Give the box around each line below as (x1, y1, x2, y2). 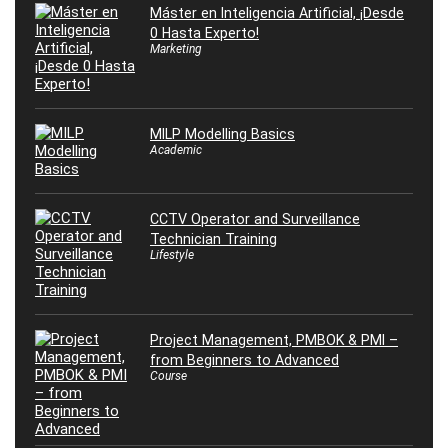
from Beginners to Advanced (150, 352, 339, 369)
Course (150, 369, 187, 384)
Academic (150, 143, 202, 158)
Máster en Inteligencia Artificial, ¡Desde (150, 5, 404, 22)
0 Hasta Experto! (150, 25, 259, 42)
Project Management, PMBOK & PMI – (150, 332, 398, 349)
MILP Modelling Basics (150, 126, 295, 143)
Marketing (150, 42, 202, 57)
